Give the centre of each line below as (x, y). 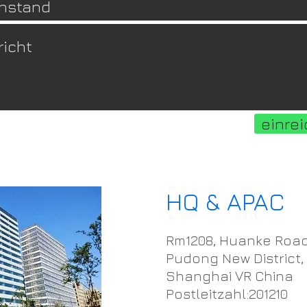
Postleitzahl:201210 (227, 294)
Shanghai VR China (230, 276)
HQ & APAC (225, 201)
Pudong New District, (235, 258)
